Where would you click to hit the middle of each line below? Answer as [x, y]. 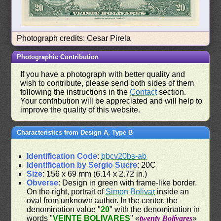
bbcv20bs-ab [124, 156]
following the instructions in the [75, 92]
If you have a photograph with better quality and [103, 74]
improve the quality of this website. [80, 110]
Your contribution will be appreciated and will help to [111, 101]
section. [172, 92]
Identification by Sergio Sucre [82, 165]
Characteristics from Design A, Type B [75, 132]
